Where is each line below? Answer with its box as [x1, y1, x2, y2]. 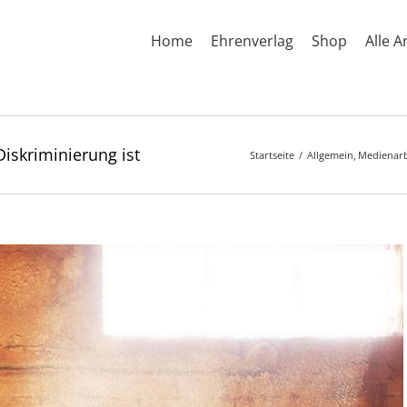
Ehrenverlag [211, 30, 293, 51]
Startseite [249, 148, 294, 162]
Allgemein [306, 148, 353, 162]
